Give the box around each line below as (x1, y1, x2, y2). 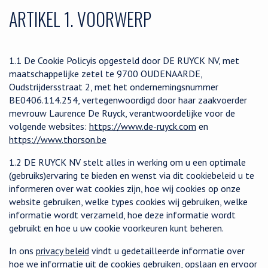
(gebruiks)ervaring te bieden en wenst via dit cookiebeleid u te (9, 169, 254, 181)
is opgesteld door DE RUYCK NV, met (90, 54, 239, 66)
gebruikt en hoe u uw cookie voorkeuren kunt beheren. (9, 222, 224, 234)
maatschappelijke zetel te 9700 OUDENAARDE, (9, 68, 202, 80)
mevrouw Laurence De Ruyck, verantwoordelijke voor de (9, 107, 235, 119)
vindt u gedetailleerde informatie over (89, 245, 245, 257)
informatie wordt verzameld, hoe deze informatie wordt (9, 209, 236, 221)
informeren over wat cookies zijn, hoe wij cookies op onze (9, 182, 240, 194)
